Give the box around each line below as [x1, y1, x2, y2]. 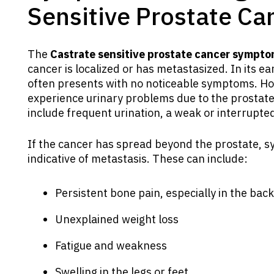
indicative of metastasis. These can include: [28, 151, 248, 166]
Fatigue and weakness [55, 238, 167, 253]
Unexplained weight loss [55, 212, 179, 226]
